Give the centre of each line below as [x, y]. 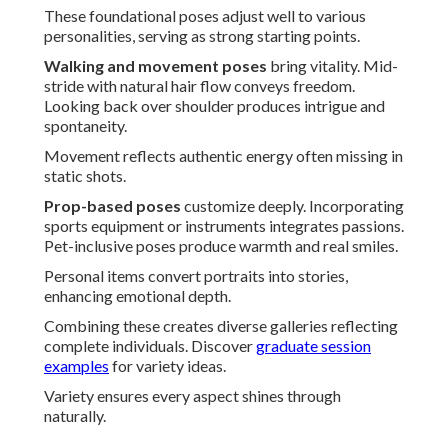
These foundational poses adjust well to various [205, 16]
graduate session [313, 346]
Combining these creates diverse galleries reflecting [221, 326]
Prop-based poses [112, 206]
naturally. [75, 416]
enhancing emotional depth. [137, 296]
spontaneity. [85, 126]
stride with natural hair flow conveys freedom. [199, 86]
